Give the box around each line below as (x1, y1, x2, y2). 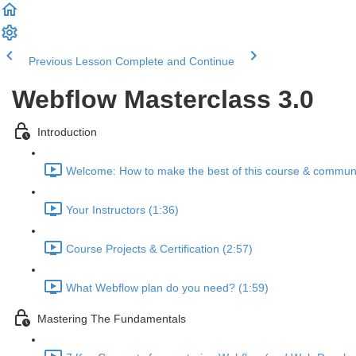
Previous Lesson (29, 55, 112, 68)
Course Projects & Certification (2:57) (66, 242, 253, 256)
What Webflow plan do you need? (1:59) (66, 281, 269, 295)
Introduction (37, 126, 97, 139)
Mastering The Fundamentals (37, 312, 186, 326)
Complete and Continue (115, 55, 234, 68)
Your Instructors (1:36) (66, 203, 179, 217)
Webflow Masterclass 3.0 (12, 85, 314, 114)
